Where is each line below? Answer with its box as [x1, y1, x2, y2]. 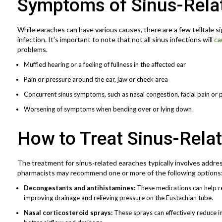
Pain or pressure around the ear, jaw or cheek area [24, 75, 168, 83]
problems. [17, 45, 48, 54]
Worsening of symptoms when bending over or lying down [24, 105, 192, 113]
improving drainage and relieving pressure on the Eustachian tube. [24, 193, 213, 202]
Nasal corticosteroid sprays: [24, 208, 114, 217]
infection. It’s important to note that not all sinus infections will [17, 35, 214, 44]
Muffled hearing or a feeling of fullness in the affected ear [24, 60, 186, 68]
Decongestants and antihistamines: [24, 183, 135, 192]
